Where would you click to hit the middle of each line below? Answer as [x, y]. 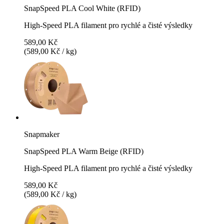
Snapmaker [42, 134]
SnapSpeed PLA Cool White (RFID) [82, 8]
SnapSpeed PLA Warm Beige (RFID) [84, 151]
